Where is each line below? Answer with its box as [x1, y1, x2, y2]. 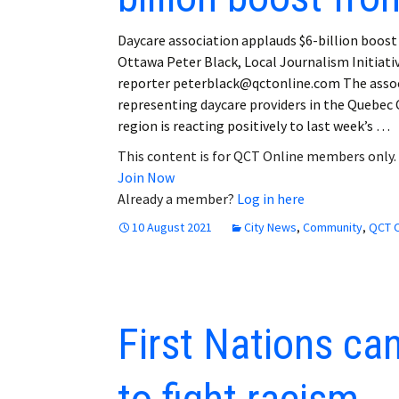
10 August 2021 [132, 218, 212, 235]
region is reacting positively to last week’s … [118, 116, 390, 134]
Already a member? [118, 189, 237, 208]
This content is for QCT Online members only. [118, 146, 396, 165]
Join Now [118, 167, 175, 186]
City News [244, 218, 297, 235]
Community [303, 218, 362, 235]
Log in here [237, 189, 305, 208]
